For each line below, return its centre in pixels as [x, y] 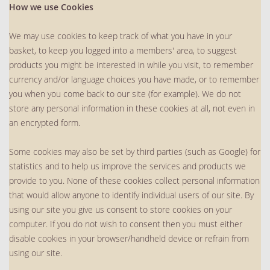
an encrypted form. [45, 122]
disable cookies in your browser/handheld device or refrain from [129, 238]
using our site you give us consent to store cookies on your [121, 209]
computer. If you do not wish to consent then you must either [126, 224]
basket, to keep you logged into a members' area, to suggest [123, 50]
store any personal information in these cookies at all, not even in [132, 108]
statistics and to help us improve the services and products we [127, 166]
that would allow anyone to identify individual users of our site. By [131, 195]
